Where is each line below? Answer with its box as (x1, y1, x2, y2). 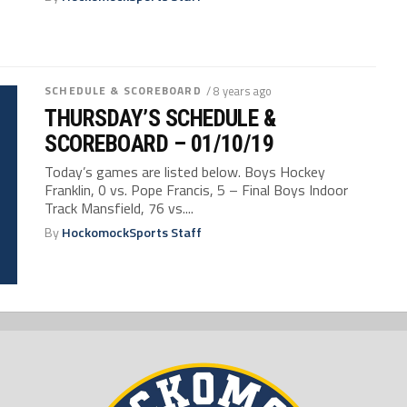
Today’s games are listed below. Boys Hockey (45, 160, 326, 183)
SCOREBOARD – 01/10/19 (45, 129, 274, 157)
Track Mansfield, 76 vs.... (45, 196, 194, 219)
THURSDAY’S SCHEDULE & (45, 104, 276, 132)
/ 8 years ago (205, 81, 272, 100)
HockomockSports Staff (62, 222, 203, 243)
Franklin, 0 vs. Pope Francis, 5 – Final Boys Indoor (45, 178, 349, 201)
